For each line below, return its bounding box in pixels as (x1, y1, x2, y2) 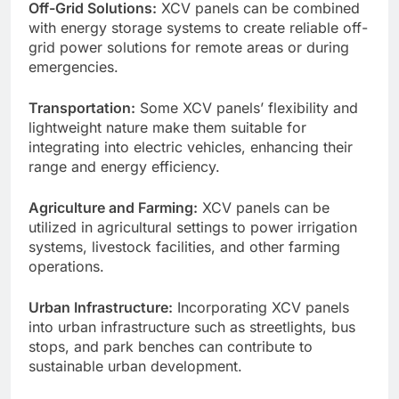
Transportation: (28, 98, 135, 117)
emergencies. (28, 57, 118, 76)
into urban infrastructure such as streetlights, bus (28, 317, 355, 336)
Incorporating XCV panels (173, 297, 349, 316)
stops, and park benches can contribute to (28, 337, 313, 355)
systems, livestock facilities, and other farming (28, 237, 340, 256)
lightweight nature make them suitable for (28, 118, 306, 136)
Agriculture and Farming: (28, 198, 198, 216)
